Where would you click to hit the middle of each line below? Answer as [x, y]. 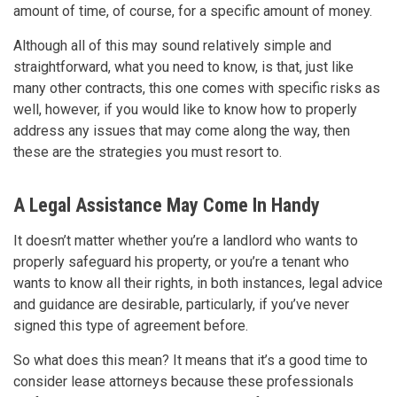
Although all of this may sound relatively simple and [172, 45]
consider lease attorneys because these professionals [183, 381]
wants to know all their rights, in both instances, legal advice [198, 283]
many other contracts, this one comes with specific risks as [197, 88]
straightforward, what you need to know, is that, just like [183, 66]
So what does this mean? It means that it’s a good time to [191, 360]
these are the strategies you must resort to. [148, 152]
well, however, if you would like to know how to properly [185, 109]
